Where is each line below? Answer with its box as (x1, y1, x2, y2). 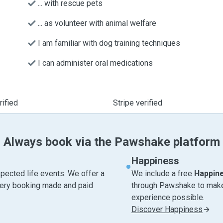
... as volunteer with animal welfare (38, 18, 156, 28)
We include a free (131, 169, 194, 178)
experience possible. (131, 193, 205, 202)
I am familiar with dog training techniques (38, 38, 180, 48)
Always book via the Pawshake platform (3, 135, 220, 149)
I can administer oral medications (38, 58, 153, 68)
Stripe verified (112, 98, 162, 108)
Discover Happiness (131, 205, 203, 214)
